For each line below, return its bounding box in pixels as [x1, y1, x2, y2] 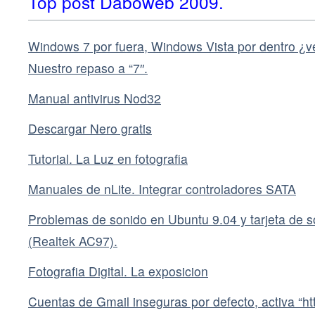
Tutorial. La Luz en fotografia [28, 150, 188, 168]
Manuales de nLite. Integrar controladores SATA [28, 180, 296, 198]
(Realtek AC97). [28, 232, 117, 250]
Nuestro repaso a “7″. [28, 59, 148, 77]
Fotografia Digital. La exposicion [28, 262, 208, 281]
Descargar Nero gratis [28, 120, 152, 138]
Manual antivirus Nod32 [28, 89, 161, 108]
